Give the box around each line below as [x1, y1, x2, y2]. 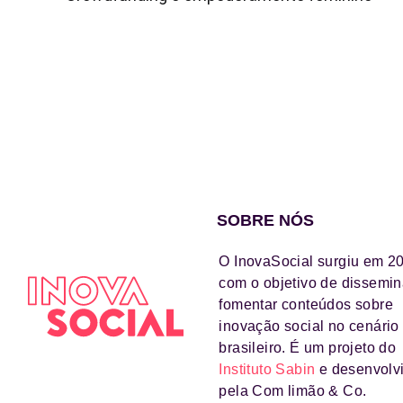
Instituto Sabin [219, 361, 316, 377]
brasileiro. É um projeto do [219, 339, 397, 355]
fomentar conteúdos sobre [219, 296, 393, 312]
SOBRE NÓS [217, 210, 315, 229]
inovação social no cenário [219, 318, 399, 334]
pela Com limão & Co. [219, 382, 367, 399]
